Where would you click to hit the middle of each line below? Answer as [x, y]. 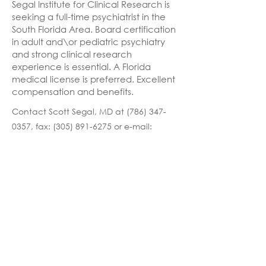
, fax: [42, 126]
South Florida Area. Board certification [94, 29]
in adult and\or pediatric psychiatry [88, 42]
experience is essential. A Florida [81, 66]
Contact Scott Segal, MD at [69, 111]
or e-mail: [132, 126]
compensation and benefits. [73, 91]
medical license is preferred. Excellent [94, 79]
